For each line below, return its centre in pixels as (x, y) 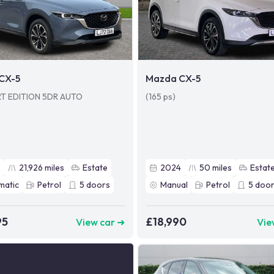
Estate (95, 168)
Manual (174, 185)
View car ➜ (101, 222)
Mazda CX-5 (173, 79)
